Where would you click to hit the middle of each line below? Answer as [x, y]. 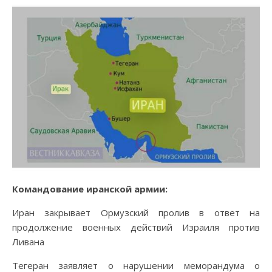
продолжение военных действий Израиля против [136, 227]
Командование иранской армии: [90, 189]
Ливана [28, 242]
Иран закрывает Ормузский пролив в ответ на [136, 213]
